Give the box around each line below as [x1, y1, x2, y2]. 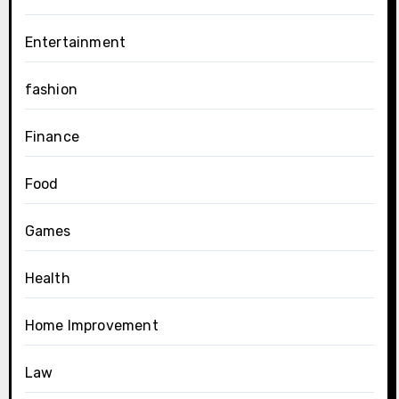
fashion [24, 80, 77, 98]
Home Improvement [24, 316, 159, 334]
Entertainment [24, 33, 126, 51]
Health [24, 269, 70, 287]
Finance [24, 127, 79, 145]
